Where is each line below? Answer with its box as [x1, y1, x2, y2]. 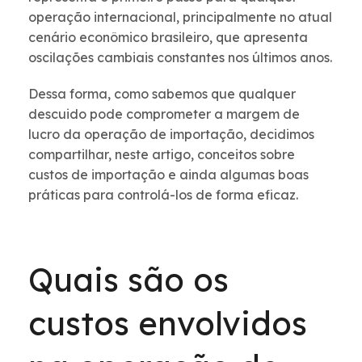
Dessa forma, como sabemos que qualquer [28, 86, 296, 103]
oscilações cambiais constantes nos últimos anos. [28, 49, 332, 66]
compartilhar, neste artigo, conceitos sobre [28, 146, 295, 163]
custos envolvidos [28, 303, 307, 344]
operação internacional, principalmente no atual [28, 9, 332, 26]
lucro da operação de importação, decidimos [28, 126, 314, 143]
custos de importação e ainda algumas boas [28, 166, 309, 183]
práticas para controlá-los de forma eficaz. [28, 187, 298, 204]
